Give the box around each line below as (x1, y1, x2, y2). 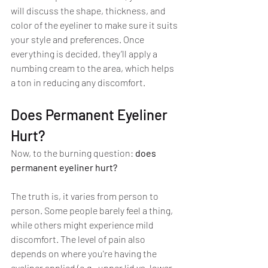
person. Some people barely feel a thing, (11, 205, 175, 217)
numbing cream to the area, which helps (11, 62, 176, 74)
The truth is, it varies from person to (11, 190, 160, 202)
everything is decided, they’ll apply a (11, 48, 159, 60)
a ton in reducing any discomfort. (11, 77, 145, 89)
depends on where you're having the (11, 248, 159, 260)
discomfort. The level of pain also (11, 233, 147, 245)
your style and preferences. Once (11, 33, 146, 45)
